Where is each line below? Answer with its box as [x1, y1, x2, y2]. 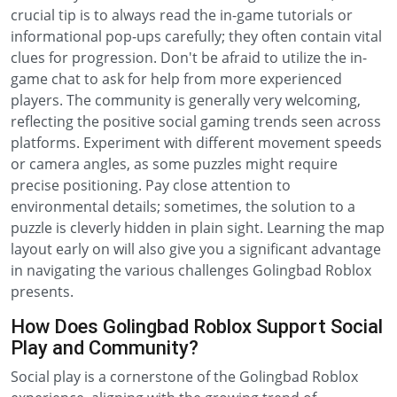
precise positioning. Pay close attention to [11, 175, 291, 195]
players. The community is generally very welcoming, [11, 90, 361, 110]
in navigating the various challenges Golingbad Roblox [11, 261, 371, 280]
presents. [11, 282, 74, 301]
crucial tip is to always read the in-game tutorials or [11, 5, 353, 25]
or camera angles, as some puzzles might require [11, 154, 338, 174]
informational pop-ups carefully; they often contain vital [11, 27, 382, 46]
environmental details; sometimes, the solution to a [11, 197, 355, 216]
